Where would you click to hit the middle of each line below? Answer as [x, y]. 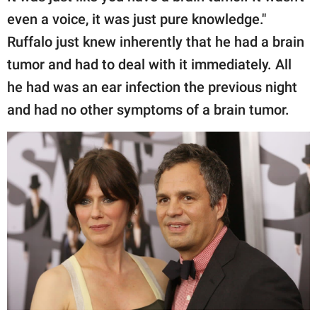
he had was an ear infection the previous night [152, 87]
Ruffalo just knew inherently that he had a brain [156, 42]
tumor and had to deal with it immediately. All [149, 65]
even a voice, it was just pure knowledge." [137, 19]
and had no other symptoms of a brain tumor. [148, 110]
